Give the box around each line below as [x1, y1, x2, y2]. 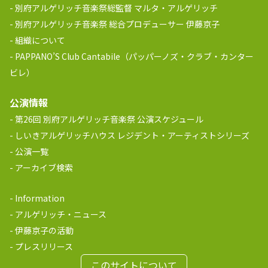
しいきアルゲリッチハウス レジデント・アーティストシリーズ [15, 129, 249, 141]
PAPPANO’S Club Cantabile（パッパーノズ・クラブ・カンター [15, 50, 254, 62]
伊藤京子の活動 [15, 224, 74, 236]
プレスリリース [15, 240, 73, 252]
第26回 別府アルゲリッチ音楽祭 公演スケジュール [15, 113, 203, 125]
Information [15, 192, 65, 204]
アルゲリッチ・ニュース [15, 208, 106, 220]
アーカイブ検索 [15, 162, 73, 173]
